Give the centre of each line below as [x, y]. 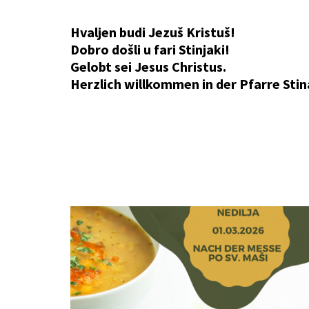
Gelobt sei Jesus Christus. [148, 67]
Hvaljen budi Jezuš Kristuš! [153, 32]
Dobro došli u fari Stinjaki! [150, 49]
